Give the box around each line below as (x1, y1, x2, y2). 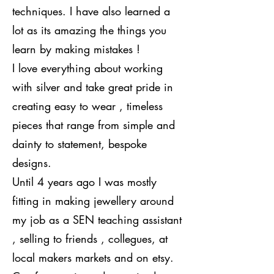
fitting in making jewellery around (12, 193, 174, 208)
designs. (12, 155, 55, 170)
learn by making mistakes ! (12, 41, 144, 56)
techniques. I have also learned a (12, 3, 170, 18)
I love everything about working (12, 60, 163, 75)
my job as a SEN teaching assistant (12, 212, 182, 227)
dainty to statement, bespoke (12, 136, 147, 151)
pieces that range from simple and (12, 117, 175, 132)
